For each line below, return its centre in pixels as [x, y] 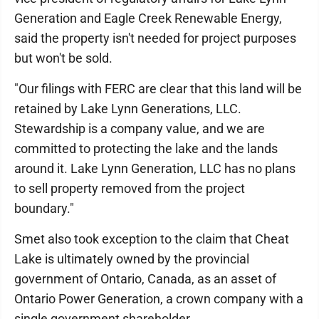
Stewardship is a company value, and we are [140, 129]
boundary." [46, 208]
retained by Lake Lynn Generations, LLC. [128, 109]
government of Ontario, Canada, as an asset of [145, 279]
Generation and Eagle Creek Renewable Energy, [148, 18]
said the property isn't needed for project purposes [155, 38]
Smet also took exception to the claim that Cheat [152, 239]
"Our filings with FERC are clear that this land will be [158, 89]
